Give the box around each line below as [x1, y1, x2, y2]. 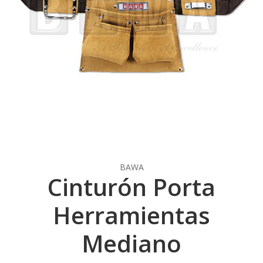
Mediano [82, 227, 181, 260]
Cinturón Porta [48, 171, 215, 204]
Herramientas [53, 199, 210, 232]
